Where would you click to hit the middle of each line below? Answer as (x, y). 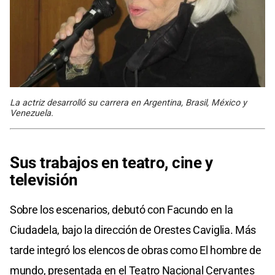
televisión (44, 180)
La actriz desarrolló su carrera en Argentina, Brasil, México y (128, 103)
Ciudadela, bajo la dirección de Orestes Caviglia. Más (133, 230)
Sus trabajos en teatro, (89, 162)
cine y (192, 162)
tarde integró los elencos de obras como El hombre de (136, 250)
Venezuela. (32, 113)
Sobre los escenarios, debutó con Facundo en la (122, 209)
